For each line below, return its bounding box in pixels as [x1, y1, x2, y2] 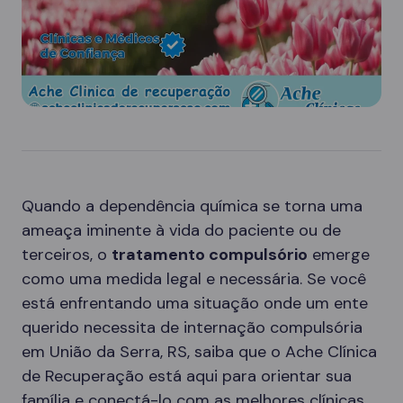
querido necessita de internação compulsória [22, 317, 363, 338]
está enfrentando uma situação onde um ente [22, 292, 368, 314]
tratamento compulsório [112, 244, 308, 265]
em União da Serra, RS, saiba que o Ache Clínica [22, 341, 377, 363]
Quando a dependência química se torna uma [22, 195, 363, 217]
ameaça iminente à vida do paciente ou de [22, 219, 341, 241]
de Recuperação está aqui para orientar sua [22, 365, 352, 387]
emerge [308, 244, 370, 265]
